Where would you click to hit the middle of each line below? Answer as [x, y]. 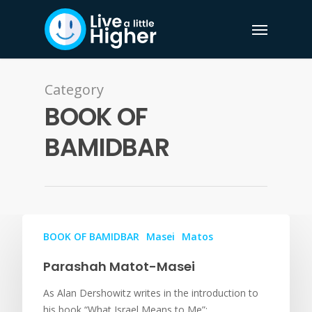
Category [74, 89]
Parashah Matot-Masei [119, 266]
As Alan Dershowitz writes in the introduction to [151, 293]
